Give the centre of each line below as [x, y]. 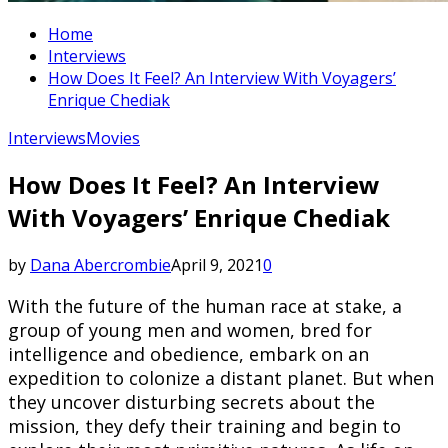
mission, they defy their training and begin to [204, 426]
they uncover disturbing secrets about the [191, 402]
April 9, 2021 [217, 265]
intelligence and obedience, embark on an [188, 354]
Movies [113, 137]
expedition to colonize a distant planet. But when [221, 378]
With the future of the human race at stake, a [205, 306]
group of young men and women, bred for [190, 330]
